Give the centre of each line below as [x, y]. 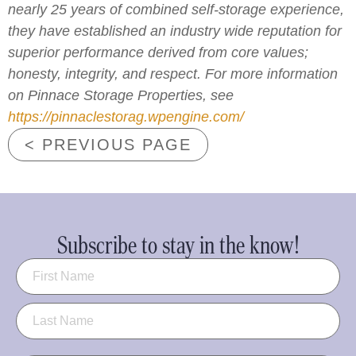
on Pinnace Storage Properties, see [121, 95]
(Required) [87, 267]
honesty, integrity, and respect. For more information [173, 74]
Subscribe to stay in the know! [178, 245]
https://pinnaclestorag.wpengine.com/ [126, 116]
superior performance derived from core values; [158, 52]
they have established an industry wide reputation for [175, 31]
